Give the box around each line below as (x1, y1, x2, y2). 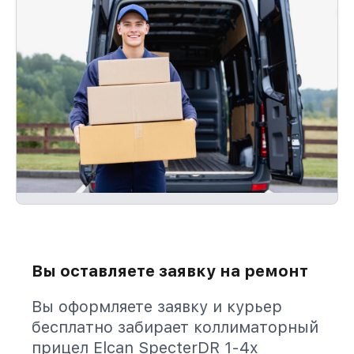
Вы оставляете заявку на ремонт (32, 262, 308, 281)
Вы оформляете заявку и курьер (32, 297, 282, 316)
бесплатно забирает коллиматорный (32, 318, 318, 337)
